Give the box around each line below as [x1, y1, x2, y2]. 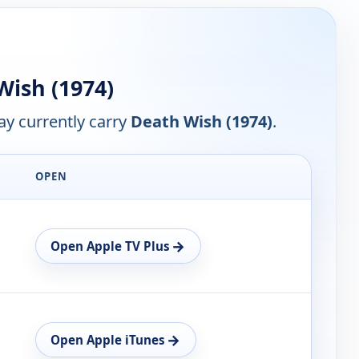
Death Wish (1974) [131, 111, 272, 133]
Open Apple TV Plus [50, 238, 170, 255]
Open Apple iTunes [50, 332, 165, 349]
